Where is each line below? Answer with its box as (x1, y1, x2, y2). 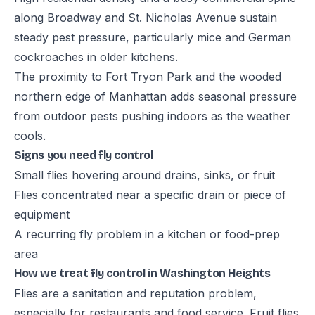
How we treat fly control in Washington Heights (14, 266, 271, 280)
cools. (14, 129, 46, 143)
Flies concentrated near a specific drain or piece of (14, 188, 286, 202)
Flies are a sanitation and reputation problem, (14, 286, 257, 300)
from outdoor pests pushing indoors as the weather (14, 109, 290, 123)
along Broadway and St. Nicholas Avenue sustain (14, 11, 277, 25)
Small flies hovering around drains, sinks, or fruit (14, 168, 275, 182)
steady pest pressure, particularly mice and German (14, 30, 291, 44)
